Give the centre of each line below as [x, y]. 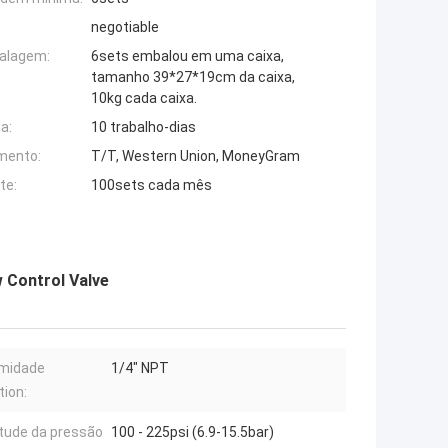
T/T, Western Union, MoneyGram [195, 156]
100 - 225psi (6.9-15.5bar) [192, 432]
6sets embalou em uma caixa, [187, 56]
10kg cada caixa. [144, 98]
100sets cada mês [151, 185]
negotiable [125, 27]
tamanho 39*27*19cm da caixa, [193, 77]
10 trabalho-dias [143, 127]
